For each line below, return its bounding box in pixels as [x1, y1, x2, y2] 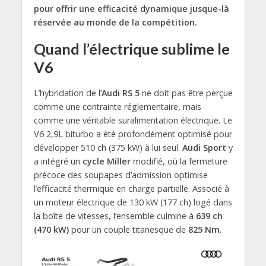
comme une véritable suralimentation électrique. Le [33, 115, 232, 126]
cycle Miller [82, 156, 131, 167]
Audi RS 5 [101, 87, 142, 99]
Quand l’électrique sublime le [33, 39, 230, 58]
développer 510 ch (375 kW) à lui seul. [33, 142, 182, 154]
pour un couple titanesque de [68, 224, 188, 236]
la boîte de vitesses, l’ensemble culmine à [33, 210, 196, 222]
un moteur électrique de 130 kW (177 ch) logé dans [33, 197, 232, 208]
